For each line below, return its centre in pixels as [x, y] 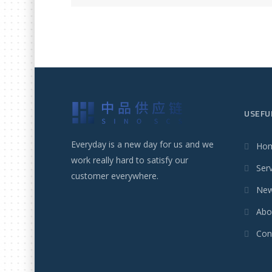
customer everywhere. [115, 176]
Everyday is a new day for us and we [142, 144]
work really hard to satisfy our [130, 160]
